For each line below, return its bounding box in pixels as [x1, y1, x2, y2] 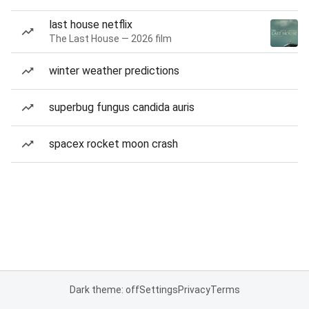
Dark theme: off [69, 284, 139, 295]
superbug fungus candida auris [49, 101, 195, 114]
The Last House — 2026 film [49, 33, 172, 44]
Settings [139, 284, 178, 295]
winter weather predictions [49, 64, 179, 77]
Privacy [177, 284, 210, 295]
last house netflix [49, 18, 132, 31]
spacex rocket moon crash [49, 137, 178, 150]
